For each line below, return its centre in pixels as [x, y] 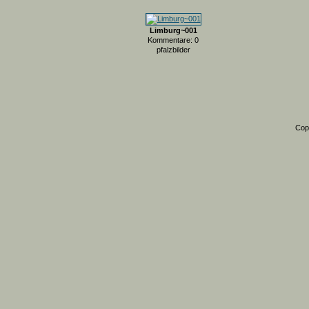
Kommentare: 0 [173, 40]
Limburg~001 [173, 30]
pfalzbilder [173, 50]
